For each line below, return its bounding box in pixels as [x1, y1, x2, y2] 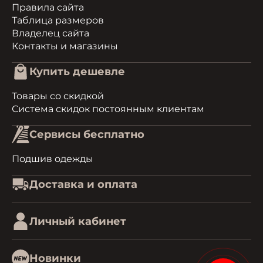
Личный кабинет [29, 215, 126, 228]
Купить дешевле [29, 65, 125, 78]
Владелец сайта [12, 28, 89, 39]
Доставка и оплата [29, 178, 137, 191]
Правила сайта [12, 2, 84, 13]
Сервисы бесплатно [29, 128, 144, 141]
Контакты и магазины [12, 41, 118, 52]
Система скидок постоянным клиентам [12, 103, 204, 114]
